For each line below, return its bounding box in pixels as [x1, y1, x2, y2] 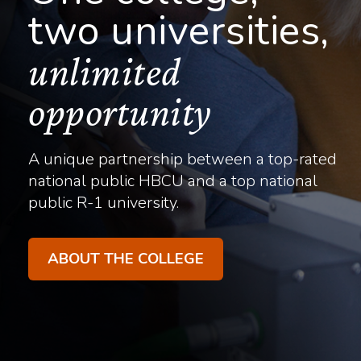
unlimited [28, 49, 181, 94]
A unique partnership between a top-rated [28, 148, 337, 170]
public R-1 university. [28, 192, 179, 214]
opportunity [28, 89, 212, 135]
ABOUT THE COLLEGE [48, 248, 204, 269]
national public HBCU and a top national [28, 170, 317, 192]
